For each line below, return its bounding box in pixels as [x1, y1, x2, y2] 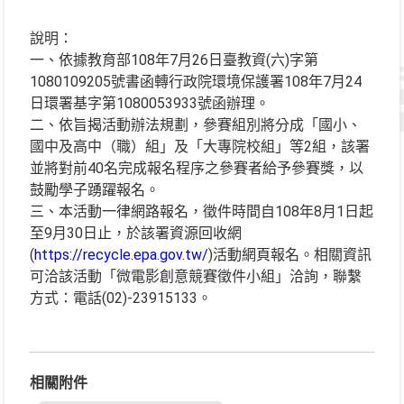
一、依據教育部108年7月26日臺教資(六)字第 [30, 51, 318, 69]
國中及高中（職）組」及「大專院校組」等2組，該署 [30, 138, 370, 155]
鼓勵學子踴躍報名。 [30, 181, 160, 198]
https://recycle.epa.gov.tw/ [34, 246, 208, 263]
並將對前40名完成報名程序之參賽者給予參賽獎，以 [30, 160, 363, 177]
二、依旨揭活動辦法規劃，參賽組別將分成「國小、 [30, 116, 362, 133]
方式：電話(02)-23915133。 [30, 289, 212, 307]
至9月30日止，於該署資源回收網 [30, 225, 242, 242]
